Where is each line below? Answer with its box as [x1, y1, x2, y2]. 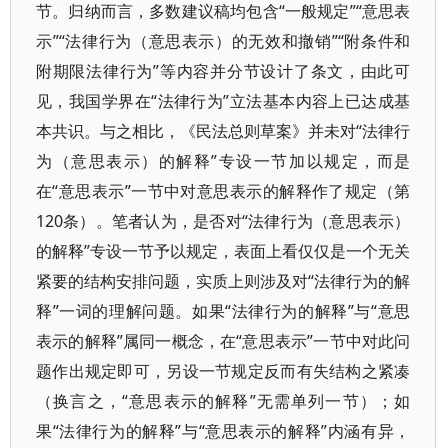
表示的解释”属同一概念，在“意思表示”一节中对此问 [36, 330, 411, 352]
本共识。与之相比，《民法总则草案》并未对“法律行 [36, 120, 411, 142]
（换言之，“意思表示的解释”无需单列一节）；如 [36, 390, 411, 412]
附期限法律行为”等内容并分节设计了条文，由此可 [36, 60, 411, 82]
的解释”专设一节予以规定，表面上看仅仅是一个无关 [36, 240, 411, 262]
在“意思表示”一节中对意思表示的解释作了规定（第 [36, 180, 411, 202]
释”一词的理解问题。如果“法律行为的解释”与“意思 [36, 300, 411, 322]
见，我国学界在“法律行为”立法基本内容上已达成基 [36, 90, 411, 112]
